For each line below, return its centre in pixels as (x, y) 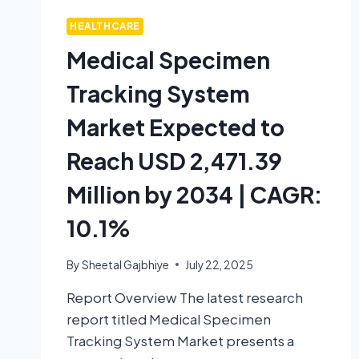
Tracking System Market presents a (180, 340)
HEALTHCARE (105, 26)
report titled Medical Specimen (169, 319)
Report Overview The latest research (185, 297)
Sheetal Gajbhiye (126, 264)
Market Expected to (175, 127)
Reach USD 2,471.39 (174, 161)
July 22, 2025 (220, 264)
